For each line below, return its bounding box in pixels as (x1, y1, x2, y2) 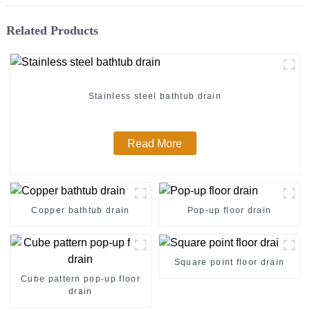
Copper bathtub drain (31, 205, 130, 215)
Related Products (6, 23, 98, 37)
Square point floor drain (174, 257, 285, 267)
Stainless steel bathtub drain (88, 91, 222, 102)
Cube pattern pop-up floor (20, 273, 140, 284)
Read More (127, 137, 183, 149)
